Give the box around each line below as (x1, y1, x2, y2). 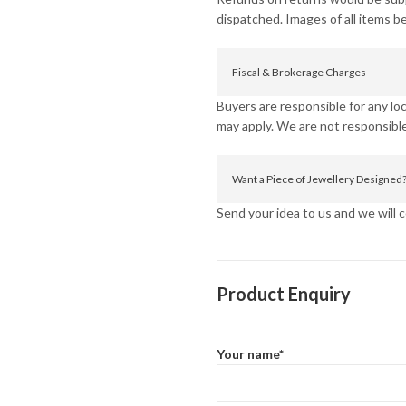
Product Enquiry (216, 282, 351, 304)
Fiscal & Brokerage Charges (231, 64, 366, 79)
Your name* (216, 345, 284, 362)
